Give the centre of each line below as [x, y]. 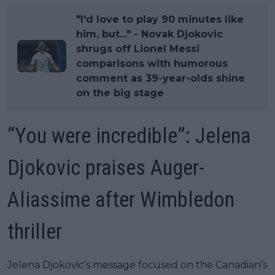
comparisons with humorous [152, 63]
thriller [35, 231]
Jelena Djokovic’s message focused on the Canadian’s [137, 265]
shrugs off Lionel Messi [138, 48]
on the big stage [120, 93]
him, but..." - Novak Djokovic [149, 34]
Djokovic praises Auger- [106, 168]
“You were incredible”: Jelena [129, 136]
